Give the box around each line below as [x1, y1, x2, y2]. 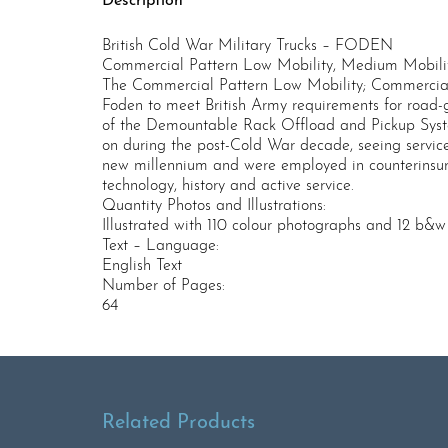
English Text [102, 258, 182, 275]
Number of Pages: [102, 278, 225, 295]
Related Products [102, 413, 255, 434]
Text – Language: [102, 238, 219, 255]
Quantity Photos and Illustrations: [102, 198, 326, 215]
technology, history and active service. [102, 178, 354, 195]
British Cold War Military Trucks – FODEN [102, 38, 393, 55]
